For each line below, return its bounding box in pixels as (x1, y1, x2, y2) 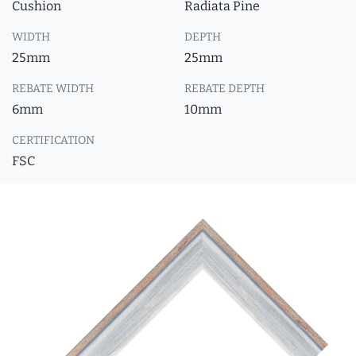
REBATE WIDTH (12, 82, 94, 95)
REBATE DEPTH (184, 82, 265, 95)
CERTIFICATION (12, 133, 95, 147)
